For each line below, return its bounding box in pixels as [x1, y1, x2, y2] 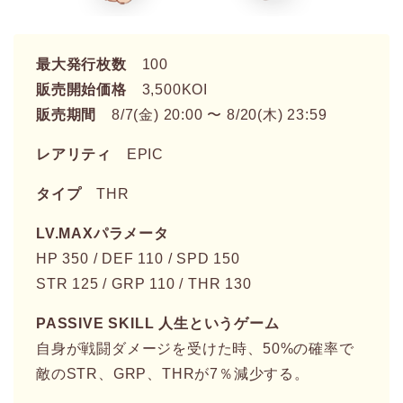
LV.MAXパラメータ [36, 225, 169, 241]
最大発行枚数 [36, 56, 127, 72]
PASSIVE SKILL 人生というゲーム [36, 315, 280, 331]
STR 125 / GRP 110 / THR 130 [36, 275, 252, 291]
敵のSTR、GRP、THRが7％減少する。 [36, 365, 309, 381]
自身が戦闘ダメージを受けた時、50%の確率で [36, 340, 354, 356]
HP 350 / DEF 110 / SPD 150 [36, 250, 240, 266]
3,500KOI [126, 81, 209, 97]
